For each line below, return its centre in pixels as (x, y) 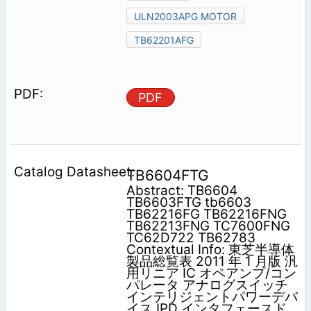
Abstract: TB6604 (182, 191)
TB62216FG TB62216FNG (206, 215)
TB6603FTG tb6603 (188, 203)
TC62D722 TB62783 (191, 238)
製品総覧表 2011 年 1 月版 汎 (212, 262)
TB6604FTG (167, 176)
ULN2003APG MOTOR (185, 17)
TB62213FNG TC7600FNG (208, 226)
